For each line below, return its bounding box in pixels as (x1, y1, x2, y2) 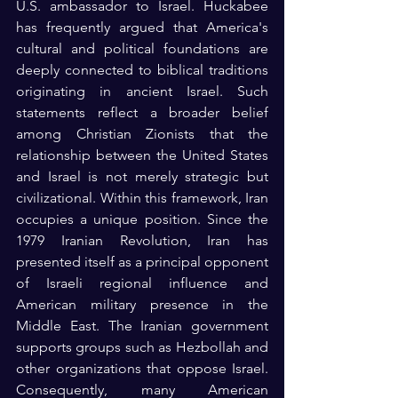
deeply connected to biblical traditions (16, 61, 268, 79)
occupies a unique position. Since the (16, 211, 268, 228)
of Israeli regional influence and (16, 275, 268, 292)
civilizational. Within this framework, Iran (16, 189, 268, 207)
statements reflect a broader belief (16, 104, 268, 122)
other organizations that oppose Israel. (16, 360, 268, 378)
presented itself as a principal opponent (16, 253, 268, 271)
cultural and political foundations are (16, 40, 268, 58)
